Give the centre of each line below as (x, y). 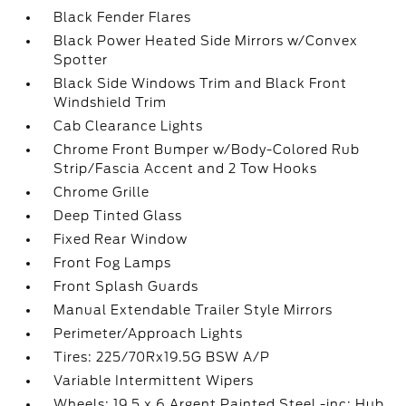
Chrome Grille (102, 192)
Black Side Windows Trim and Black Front (201, 83)
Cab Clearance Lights (129, 126)
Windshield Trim (111, 102)
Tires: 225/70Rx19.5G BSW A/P (162, 357)
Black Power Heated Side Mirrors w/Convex (206, 41)
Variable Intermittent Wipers (154, 381)
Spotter (81, 60)
